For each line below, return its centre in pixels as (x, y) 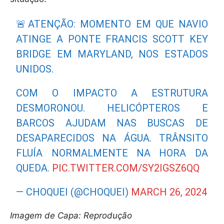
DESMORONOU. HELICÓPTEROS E (112, 108)
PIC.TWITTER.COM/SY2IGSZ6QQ (126, 168)
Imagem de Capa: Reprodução (71, 216)
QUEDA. (34, 168)
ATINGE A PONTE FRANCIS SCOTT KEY (112, 39)
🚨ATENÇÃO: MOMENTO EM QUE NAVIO (112, 24)
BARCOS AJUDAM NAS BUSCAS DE (112, 123)
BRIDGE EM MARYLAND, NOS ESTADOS (112, 54)
